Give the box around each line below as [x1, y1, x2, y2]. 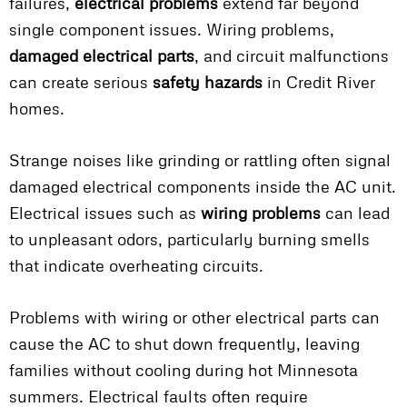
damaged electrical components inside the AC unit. [9, 176, 396, 197]
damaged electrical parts [9, 45, 194, 66]
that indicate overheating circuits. [9, 255, 263, 276]
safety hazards [153, 72, 263, 93]
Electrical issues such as [9, 203, 201, 223]
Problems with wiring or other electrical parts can [9, 307, 380, 328]
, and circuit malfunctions [194, 45, 389, 66]
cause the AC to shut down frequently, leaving [9, 333, 360, 354]
